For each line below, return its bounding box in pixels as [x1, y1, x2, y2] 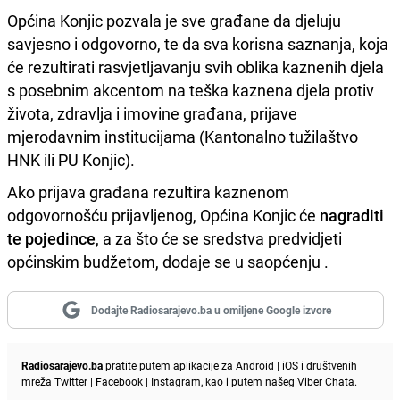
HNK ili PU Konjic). [7, 148, 135, 171]
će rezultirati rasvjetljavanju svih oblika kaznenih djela [7, 55, 384, 78]
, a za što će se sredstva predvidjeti [96, 227, 342, 249]
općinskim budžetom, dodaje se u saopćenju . [7, 250, 329, 272]
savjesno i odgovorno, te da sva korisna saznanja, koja [7, 32, 388, 54]
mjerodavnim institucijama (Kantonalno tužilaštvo [7, 125, 358, 147]
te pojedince [7, 227, 96, 249]
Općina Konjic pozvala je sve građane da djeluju [7, 9, 341, 31]
